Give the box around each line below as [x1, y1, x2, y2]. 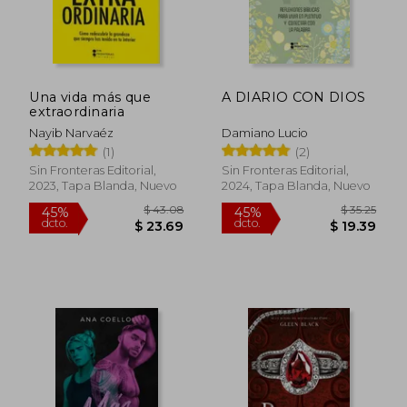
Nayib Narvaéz [29, 125, 114, 140]
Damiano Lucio [222, 125, 309, 140]
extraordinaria [29, 103, 125, 120]
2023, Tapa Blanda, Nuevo [29, 178, 178, 193]
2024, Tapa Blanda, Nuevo [222, 178, 372, 193]
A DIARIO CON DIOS [222, 88, 366, 105]
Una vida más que [29, 88, 152, 105]
